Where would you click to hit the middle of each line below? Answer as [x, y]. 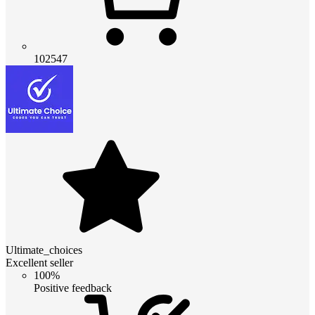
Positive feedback [73, 288]
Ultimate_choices [44, 250]
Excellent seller [39, 262]
